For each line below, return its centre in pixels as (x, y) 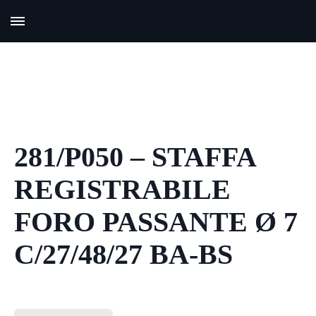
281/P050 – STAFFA (135, 157)
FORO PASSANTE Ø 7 (156, 222)
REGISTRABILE (122, 189)
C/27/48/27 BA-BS (123, 254)
